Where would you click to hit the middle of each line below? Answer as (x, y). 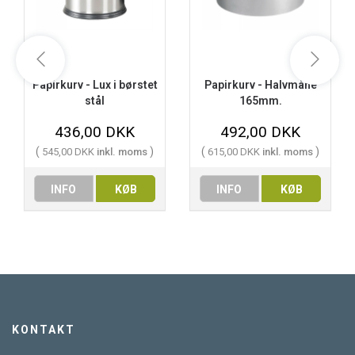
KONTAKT (44, 329)
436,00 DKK (95, 132)
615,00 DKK (235, 151)
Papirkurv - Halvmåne (260, 84)
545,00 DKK (69, 151)
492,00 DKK (260, 132)
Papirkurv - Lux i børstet (95, 84)
